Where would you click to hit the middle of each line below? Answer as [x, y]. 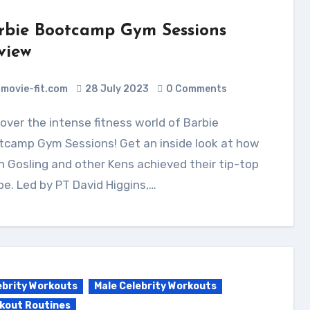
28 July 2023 [117, 89]
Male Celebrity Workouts [155, 286]
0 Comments [196, 89]
